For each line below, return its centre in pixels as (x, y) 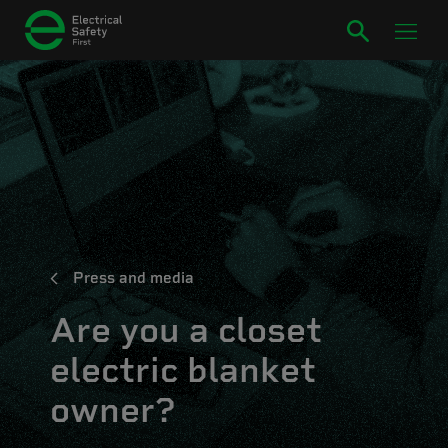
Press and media (133, 278)
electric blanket (183, 370)
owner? (112, 410)
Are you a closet (186, 330)
